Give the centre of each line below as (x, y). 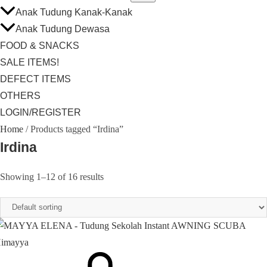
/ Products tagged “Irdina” (73, 129)
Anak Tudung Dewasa (63, 29)
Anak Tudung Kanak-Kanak (74, 12)
